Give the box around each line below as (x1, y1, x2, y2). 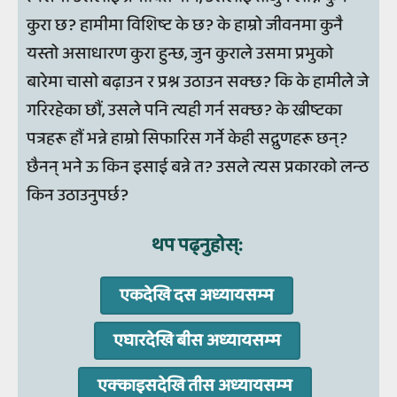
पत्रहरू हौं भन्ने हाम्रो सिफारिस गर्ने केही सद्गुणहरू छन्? (27, 124, 347, 152)
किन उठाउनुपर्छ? (27, 181, 128, 209)
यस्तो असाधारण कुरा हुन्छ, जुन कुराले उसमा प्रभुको (27, 39, 333, 67)
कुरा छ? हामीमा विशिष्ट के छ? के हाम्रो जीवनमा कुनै (27, 11, 343, 39)
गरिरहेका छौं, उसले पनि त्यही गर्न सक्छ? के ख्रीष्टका (27, 96, 342, 124)
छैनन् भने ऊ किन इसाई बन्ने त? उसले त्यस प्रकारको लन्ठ (27, 152, 369, 181)
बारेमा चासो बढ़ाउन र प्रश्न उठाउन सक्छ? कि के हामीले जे (27, 67, 369, 96)
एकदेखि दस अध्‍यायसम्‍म (120, 282, 274, 310)
